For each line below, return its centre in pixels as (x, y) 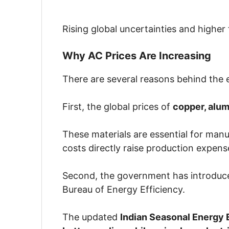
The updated (91, 217)
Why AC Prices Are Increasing (137, 56)
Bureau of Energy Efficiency (122, 190)
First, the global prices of (118, 107)
